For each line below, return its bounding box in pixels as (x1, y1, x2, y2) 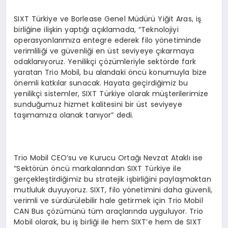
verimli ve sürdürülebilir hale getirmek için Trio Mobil (14, 195, 203, 206)
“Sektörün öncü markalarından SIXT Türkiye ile (14, 163, 181, 174)
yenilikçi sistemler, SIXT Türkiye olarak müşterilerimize (14, 89, 209, 99)
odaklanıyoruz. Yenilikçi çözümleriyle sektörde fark (14, 56, 196, 67)
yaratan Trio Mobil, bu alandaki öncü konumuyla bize (14, 67, 207, 78)
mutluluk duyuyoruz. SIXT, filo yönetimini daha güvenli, (14, 185, 212, 195)
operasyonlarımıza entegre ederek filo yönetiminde (14, 35, 202, 46)
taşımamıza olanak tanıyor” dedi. (14, 110, 134, 121)
